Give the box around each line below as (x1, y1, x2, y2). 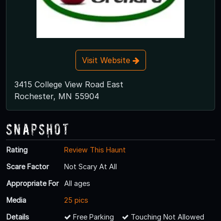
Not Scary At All (64, 162, 117, 171)
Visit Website (81, 55, 133, 65)
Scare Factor (6, 162, 49, 171)
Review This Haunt (64, 145, 126, 154)
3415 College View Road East (14, 79, 123, 89)
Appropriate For (6, 179, 59, 187)
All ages (64, 179, 90, 187)
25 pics (64, 195, 88, 204)
